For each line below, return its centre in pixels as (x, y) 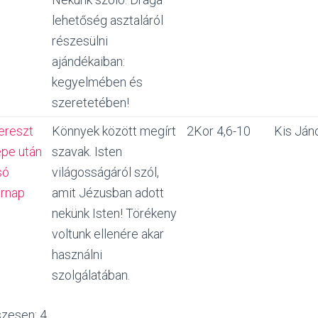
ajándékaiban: (88, 61)
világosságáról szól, (105, 172)
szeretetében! (91, 103)
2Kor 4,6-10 (219, 131)
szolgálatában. (91, 275)
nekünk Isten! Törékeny (114, 213)
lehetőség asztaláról (108, 20)
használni (77, 254)
